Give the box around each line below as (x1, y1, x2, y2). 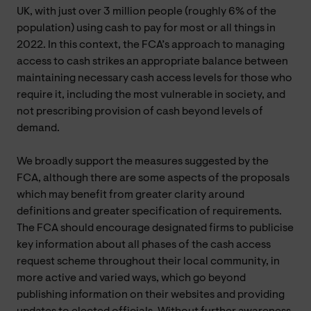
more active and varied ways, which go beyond (17, 272, 246, 284)
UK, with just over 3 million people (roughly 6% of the (17, 6, 276, 17)
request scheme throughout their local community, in (17, 255, 280, 267)
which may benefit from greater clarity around (17, 189, 244, 201)
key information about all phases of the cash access (17, 239, 271, 251)
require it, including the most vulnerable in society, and (17, 89, 285, 101)
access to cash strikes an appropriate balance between (17, 56, 288, 67)
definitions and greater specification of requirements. (17, 205, 282, 217)
